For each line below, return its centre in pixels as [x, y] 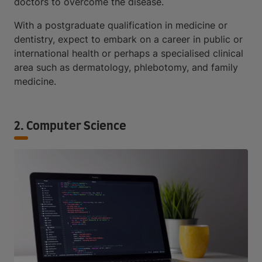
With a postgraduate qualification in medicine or [121, 25]
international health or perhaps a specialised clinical [129, 53]
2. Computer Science [71, 126]
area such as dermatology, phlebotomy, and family [126, 67]
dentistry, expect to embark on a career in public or [128, 39]
